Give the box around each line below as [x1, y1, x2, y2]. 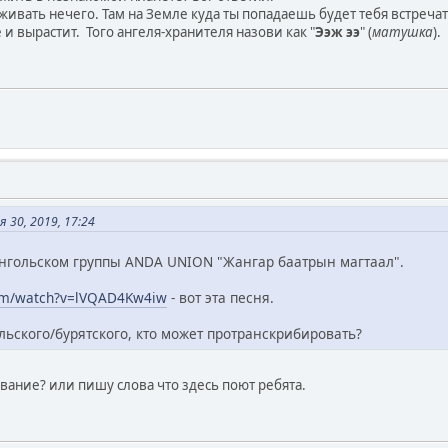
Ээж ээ [315, 22, 360, 41]
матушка [372, 22, 433, 41]
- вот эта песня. [167, 288, 274, 308]
